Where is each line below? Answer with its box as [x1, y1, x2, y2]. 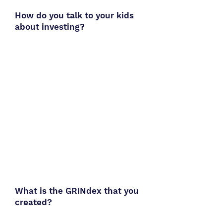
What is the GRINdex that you [15, 186, 139, 196]
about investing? [15, 22, 85, 32]
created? [15, 197, 52, 207]
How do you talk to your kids [15, 10, 134, 20]
